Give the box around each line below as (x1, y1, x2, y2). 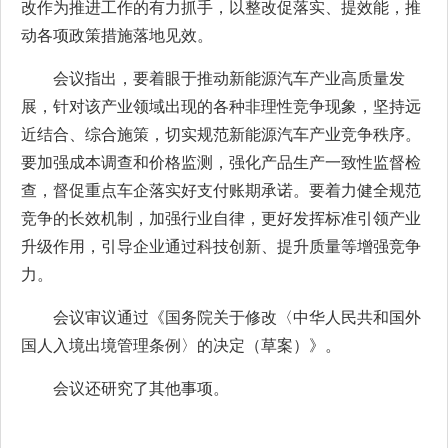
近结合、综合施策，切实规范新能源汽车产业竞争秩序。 (21, 126, 421, 143)
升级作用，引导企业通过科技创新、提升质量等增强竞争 (21, 238, 421, 255)
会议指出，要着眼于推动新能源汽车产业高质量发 (53, 70, 405, 87)
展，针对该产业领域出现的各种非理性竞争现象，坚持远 (21, 98, 421, 115)
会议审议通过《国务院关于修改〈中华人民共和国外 (53, 309, 421, 326)
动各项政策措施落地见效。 (21, 27, 213, 44)
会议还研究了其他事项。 (53, 380, 229, 397)
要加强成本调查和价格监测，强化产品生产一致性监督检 (21, 154, 421, 171)
